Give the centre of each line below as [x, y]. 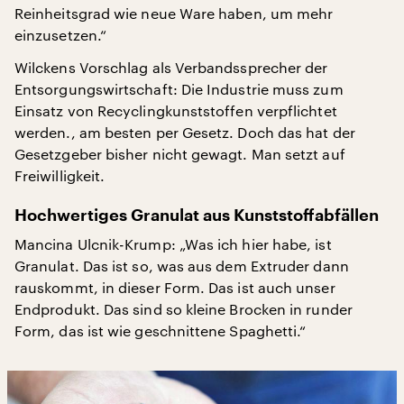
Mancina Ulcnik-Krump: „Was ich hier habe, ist [173, 243]
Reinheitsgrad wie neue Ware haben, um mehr [174, 13]
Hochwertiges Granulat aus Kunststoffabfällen [197, 215]
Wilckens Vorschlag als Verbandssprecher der [171, 67]
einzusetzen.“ [61, 34]
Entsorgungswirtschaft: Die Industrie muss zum [179, 88]
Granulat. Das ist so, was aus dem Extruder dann [182, 265]
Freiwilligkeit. [60, 175]
